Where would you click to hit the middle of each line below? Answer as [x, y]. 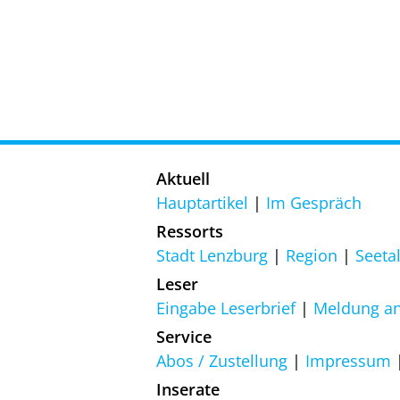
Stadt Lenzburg [212, 255]
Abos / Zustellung [222, 360]
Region [312, 255]
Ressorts [190, 231]
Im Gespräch [314, 202]
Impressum [348, 360]
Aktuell [183, 178]
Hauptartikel [202, 202]
